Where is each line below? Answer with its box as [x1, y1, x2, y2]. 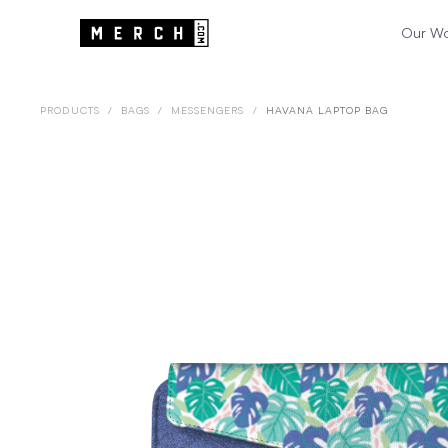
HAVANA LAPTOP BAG [265, 103, 389, 117]
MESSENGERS [171, 103, 245, 117]
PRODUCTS [40, 103, 100, 117]
